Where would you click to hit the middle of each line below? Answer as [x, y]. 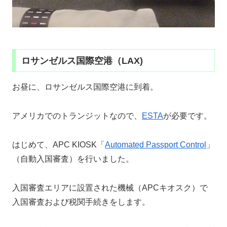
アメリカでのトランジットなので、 [77, 116]
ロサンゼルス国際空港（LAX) [82, 61]
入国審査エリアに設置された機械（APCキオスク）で [110, 187]
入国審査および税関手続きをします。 [81, 202]
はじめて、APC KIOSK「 [59, 145]
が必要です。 [187, 116]
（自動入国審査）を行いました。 [73, 159]
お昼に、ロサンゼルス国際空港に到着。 [85, 87]
